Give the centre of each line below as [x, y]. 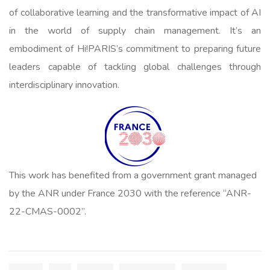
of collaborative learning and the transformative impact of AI [135, 12]
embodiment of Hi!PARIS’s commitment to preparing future [135, 49]
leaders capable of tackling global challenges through [135, 67]
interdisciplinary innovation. [64, 85]
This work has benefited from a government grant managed [133, 175]
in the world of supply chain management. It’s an [135, 30]
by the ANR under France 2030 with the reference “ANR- [130, 193]
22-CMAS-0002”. [48, 211]
